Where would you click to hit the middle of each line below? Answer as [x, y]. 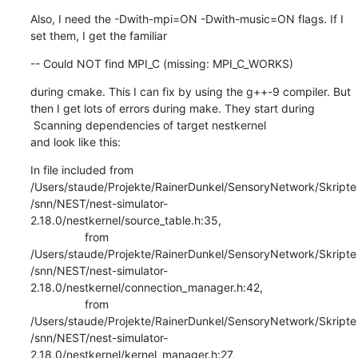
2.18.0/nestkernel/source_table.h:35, [125, 220]
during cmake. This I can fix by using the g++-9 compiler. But [190, 91]
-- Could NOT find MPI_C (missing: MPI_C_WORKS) [161, 63]
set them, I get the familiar [98, 35]
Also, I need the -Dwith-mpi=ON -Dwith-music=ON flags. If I [187, 18]
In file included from [82, 169]
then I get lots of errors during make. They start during [172, 108]
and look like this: [75, 141]
